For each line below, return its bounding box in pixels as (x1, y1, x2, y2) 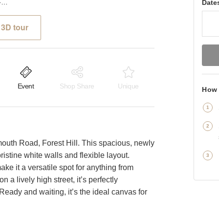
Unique (118, 82, 139, 90)
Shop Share (60, 82, 94, 90)
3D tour (1, 22, 28, 33)
